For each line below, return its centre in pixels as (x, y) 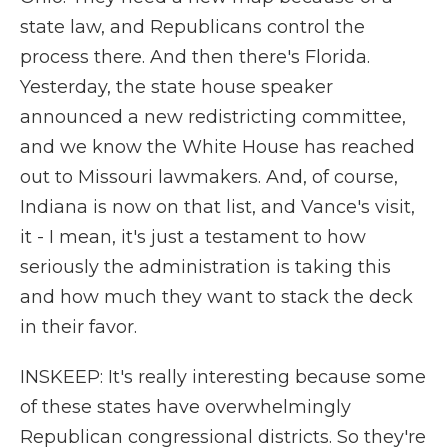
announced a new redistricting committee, (213, 117)
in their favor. (78, 327)
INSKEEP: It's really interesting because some (223, 377)
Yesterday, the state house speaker (176, 87)
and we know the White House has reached (217, 147)
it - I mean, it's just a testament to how (193, 237)
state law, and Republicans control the (192, 27)
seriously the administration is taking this (205, 267)
